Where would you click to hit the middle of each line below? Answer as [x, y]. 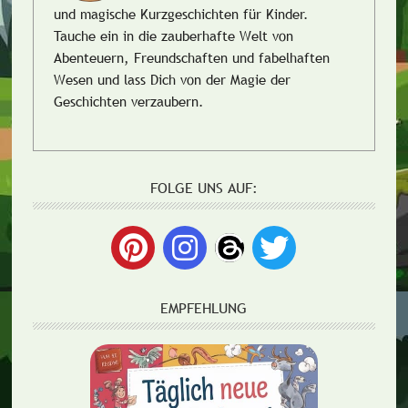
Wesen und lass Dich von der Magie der [173, 79]
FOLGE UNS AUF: [204, 188]
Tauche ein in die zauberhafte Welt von [174, 35]
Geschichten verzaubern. [129, 101]
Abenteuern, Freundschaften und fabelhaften [192, 57]
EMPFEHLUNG [204, 308]
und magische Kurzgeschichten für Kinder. [182, 13]
